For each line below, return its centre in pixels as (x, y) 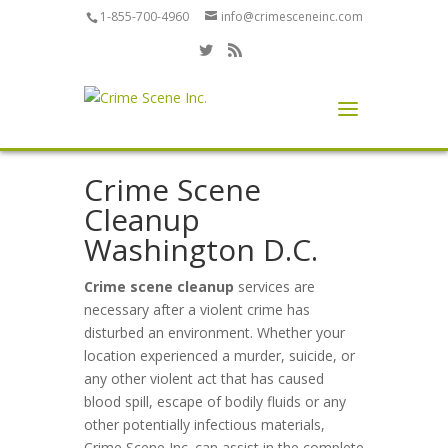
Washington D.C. (201, 249)
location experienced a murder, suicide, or (219, 355)
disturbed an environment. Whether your (214, 332)
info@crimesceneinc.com (291, 16)
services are (274, 286)
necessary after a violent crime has (197, 309)
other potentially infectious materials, (204, 424)
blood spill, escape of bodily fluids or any (215, 401)
